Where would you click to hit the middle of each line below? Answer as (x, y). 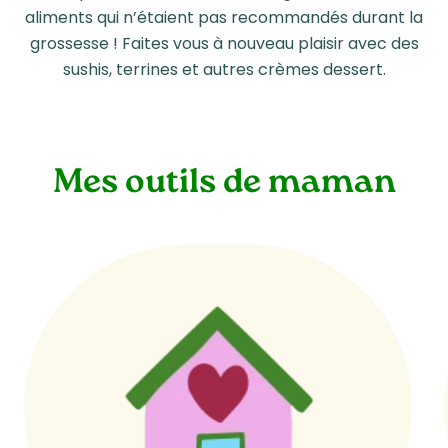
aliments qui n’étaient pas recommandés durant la (224, 17)
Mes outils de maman (224, 183)
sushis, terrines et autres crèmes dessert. (224, 69)
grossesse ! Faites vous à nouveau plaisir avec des (224, 43)
